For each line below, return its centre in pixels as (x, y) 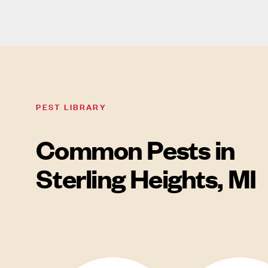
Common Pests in (135, 149)
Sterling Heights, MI (146, 178)
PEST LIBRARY (71, 106)
